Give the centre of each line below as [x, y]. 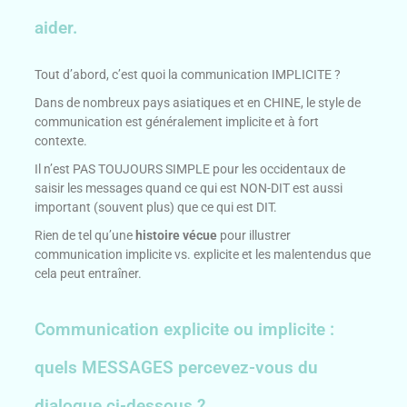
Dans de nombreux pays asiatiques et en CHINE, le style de [198, 103]
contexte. [61, 141]
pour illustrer [254, 236]
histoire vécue [177, 236]
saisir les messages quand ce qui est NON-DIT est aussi [189, 189]
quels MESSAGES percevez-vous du [177, 368]
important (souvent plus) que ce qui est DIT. [156, 208]
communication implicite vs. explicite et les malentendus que [203, 255]
